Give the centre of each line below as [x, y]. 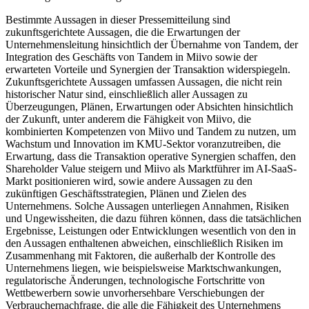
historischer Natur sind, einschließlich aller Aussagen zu [127, 94]
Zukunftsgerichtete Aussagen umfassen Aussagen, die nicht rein [144, 81]
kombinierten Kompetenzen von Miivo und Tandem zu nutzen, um [151, 131]
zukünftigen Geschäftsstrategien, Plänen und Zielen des [126, 193]
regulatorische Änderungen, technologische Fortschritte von [135, 280]
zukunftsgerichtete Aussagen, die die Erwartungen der [123, 32]
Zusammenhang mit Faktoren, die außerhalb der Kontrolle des [140, 255]
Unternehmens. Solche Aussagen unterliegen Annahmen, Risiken [147, 206]
